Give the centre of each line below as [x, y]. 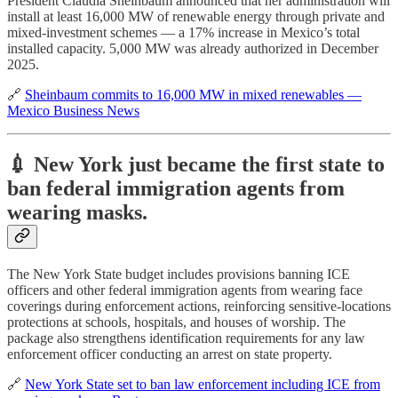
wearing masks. [77, 212]
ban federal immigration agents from [176, 188]
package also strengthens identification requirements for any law [186, 338]
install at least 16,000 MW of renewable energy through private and [196, 16]
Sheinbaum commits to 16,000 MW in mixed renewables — [193, 94]
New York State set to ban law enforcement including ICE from [203, 384]
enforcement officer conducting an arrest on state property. [170, 354]
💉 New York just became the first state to [196, 164]
